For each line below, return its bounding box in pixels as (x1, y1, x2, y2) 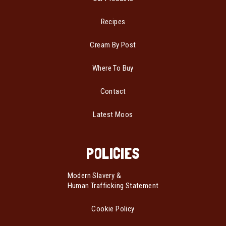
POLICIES (86, 145, 140, 163)
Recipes (100, 17, 126, 27)
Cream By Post (90, 40, 136, 50)
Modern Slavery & (67, 171, 121, 181)
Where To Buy (92, 64, 134, 73)
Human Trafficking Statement (67, 181, 159, 191)
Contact (100, 87, 126, 96)
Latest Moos (93, 110, 133, 120)
